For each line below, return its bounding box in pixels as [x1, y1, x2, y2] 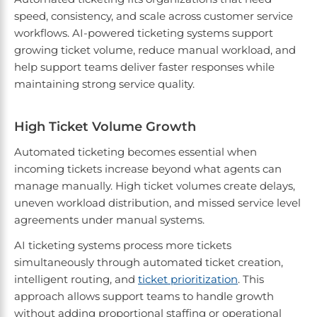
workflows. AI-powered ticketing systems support [14, 26, 273, 40]
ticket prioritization [138, 272, 238, 287]
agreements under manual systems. [14, 213, 207, 227]
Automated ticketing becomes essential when [14, 145, 257, 159]
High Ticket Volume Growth [14, 119, 196, 135]
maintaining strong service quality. [14, 77, 197, 91]
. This [238, 272, 264, 287]
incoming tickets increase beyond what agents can [14, 162, 282, 176]
